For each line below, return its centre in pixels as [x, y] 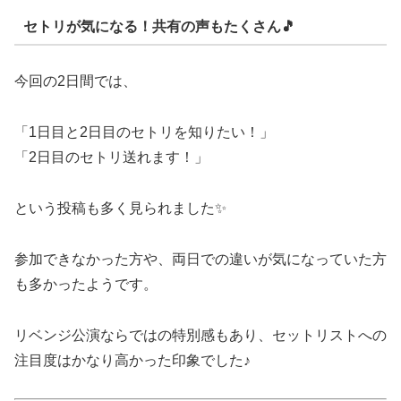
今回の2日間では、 [76, 81]
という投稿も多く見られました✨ [120, 208]
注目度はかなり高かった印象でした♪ [132, 360]
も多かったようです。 [86, 284]
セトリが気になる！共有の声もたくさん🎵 [159, 26]
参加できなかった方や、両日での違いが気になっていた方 [200, 259]
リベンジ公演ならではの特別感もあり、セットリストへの [200, 335]
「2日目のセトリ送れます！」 [111, 158]
